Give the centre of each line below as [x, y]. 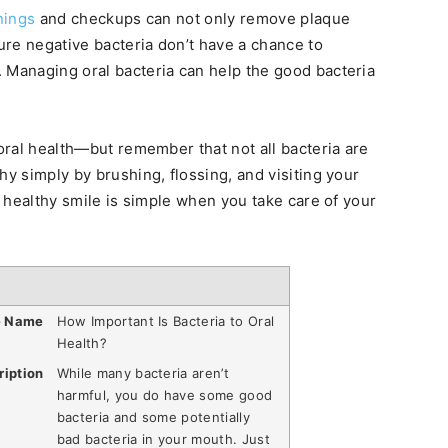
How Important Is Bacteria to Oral [165, 320]
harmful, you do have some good [164, 394]
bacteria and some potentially [153, 416]
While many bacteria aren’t [143, 372]
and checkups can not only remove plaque [193, 18]
